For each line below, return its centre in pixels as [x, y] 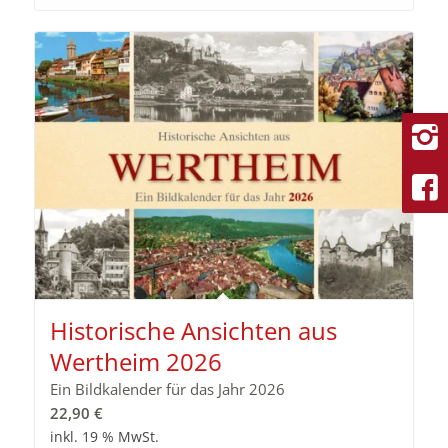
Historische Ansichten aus [193, 331]
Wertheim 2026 [135, 362]
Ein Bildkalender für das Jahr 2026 [167, 389]
